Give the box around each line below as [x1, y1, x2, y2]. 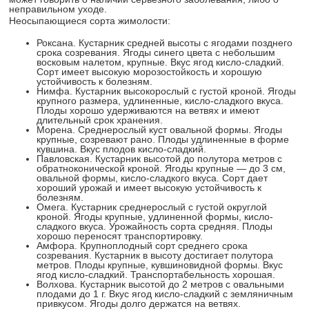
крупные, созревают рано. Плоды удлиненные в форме [37, 134, 290, 146]
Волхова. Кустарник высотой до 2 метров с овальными [37, 279, 285, 290]
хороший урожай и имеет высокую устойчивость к [37, 182, 262, 194]
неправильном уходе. [9, 3, 108, 15]
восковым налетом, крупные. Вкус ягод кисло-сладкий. [37, 57, 285, 68]
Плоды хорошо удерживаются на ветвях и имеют [37, 105, 260, 117]
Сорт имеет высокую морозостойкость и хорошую [37, 66, 263, 78]
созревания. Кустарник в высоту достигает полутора [37, 250, 274, 261]
